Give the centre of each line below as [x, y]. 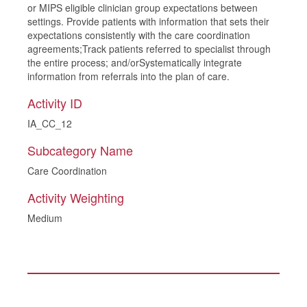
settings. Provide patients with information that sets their [148, 21]
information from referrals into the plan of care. [128, 76]
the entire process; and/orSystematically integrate [135, 62]
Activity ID [55, 103]
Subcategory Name [80, 150]
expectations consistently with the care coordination [139, 35]
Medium [45, 218]
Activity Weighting [76, 197]
